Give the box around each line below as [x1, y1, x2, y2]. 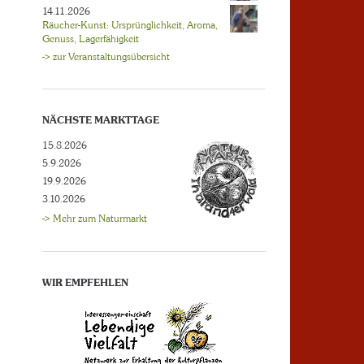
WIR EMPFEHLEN [41, 276, 128, 289]
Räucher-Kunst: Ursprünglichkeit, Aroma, [41, 19, 218, 32]
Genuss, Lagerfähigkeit [41, 32, 139, 45]
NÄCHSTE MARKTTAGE [41, 114, 159, 127]
